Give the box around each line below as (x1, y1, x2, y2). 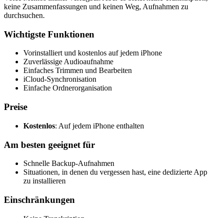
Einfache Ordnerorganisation (23, 84, 112, 92)
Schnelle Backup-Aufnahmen (23, 159, 114, 168)
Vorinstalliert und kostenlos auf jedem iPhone (23, 49, 162, 57)
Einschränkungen (4, 195, 75, 205)
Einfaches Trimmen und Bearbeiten (23, 66, 132, 75)
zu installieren (23, 177, 66, 185)
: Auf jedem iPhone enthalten (55, 121, 144, 130)
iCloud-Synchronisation (23, 75, 96, 84)
